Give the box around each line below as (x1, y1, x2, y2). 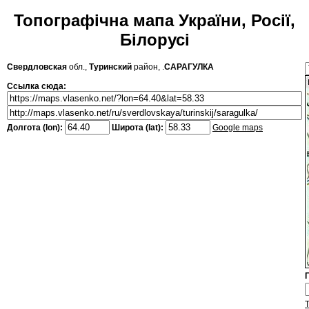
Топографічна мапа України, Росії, (14, 11, 295, 30)
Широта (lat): (110, 123, 166, 133)
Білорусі (119, 30, 190, 50)
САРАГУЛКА (164, 62, 214, 72)
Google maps (212, 123, 263, 133)
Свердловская (7, 62, 67, 72)
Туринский (89, 62, 132, 72)
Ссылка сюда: (7, 81, 66, 92)
